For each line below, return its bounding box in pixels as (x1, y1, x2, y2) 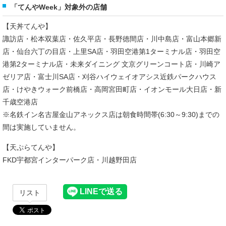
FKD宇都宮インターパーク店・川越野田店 (3, 156, 137, 164)
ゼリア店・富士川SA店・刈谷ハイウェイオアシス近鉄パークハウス (3, 73, 216, 81)
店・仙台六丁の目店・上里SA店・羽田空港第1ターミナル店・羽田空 (3, 47, 220, 56)
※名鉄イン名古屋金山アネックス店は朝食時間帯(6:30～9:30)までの (3, 110, 219, 119)
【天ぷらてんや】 (3, 143, 59, 152)
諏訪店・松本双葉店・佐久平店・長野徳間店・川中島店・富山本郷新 (3, 35, 221, 43)
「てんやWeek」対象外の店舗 (11, 3, 107, 12)
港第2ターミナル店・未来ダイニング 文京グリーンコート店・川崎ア (3, 60, 220, 69)
